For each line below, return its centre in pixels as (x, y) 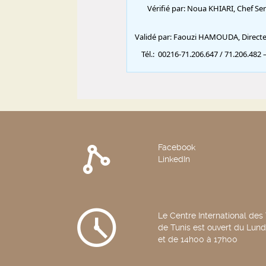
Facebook (176, 147)
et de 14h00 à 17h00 (197, 239)
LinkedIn (174, 159)
